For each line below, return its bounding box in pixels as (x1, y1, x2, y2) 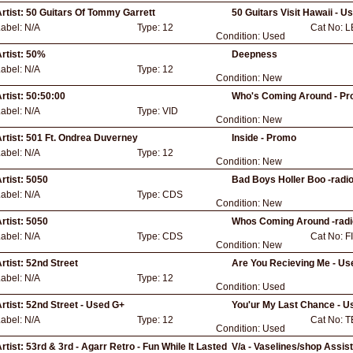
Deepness (232, 49, 277, 60)
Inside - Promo (232, 132, 296, 143)
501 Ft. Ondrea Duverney (26, 132, 138, 143)
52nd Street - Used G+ (26, 299, 124, 310)
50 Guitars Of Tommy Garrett (26, 7, 155, 18)
